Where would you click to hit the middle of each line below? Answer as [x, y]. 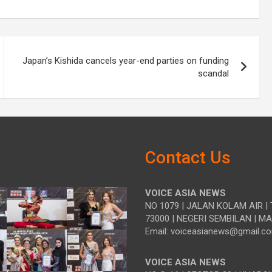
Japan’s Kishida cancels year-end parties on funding [126, 60]
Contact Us [188, 157]
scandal [214, 73]
